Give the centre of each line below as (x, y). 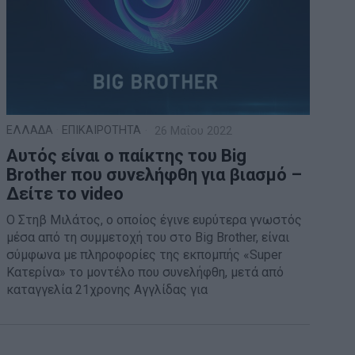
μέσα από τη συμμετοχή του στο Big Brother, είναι (147, 238)
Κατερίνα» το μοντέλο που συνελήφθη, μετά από (145, 273)
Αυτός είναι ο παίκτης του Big (126, 156)
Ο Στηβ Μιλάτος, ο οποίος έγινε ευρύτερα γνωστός (154, 220)
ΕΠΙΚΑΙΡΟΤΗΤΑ (101, 131)
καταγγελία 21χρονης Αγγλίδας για (107, 290)
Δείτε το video (65, 194)
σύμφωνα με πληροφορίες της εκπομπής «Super (144, 255)
